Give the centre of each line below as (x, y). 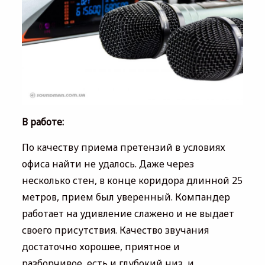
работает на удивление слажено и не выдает (128, 214)
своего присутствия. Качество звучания (115, 230)
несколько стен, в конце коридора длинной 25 (132, 181)
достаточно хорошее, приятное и (101, 247)
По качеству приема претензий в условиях (123, 148)
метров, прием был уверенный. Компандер (126, 197)
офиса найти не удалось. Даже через (108, 164)
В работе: (43, 122)
